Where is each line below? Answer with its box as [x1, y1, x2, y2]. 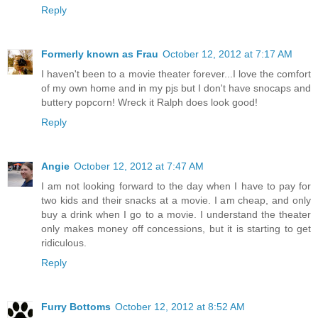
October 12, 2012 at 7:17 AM [163, 48, 292, 60]
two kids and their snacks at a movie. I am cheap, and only [41, 194, 311, 206]
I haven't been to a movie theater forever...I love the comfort [41, 67, 311, 79]
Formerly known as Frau [41, 48, 158, 60]
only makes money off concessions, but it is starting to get [41, 222, 311, 234]
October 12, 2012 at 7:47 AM [74, 160, 204, 172]
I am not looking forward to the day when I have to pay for [41, 180, 311, 192]
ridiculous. [41, 236, 87, 248]
